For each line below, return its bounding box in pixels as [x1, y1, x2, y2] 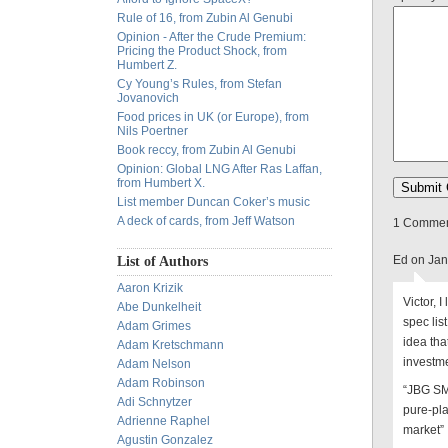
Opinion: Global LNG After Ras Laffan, [117, 162, 322, 176]
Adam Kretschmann [117, 338, 224, 352]
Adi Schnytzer [117, 395, 192, 409]
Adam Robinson [117, 376, 205, 390]
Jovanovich [117, 91, 179, 105]
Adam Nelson [117, 357, 191, 371]
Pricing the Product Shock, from [117, 44, 287, 58]
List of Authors [117, 254, 208, 269]
